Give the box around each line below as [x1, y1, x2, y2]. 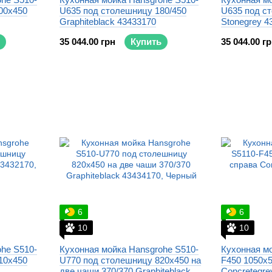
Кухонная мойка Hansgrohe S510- [59, 244, 199, 254]
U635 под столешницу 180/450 [59, 5, 186, 16]
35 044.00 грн [59, 36, 115, 47]
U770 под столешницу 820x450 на [59, 255, 201, 265]
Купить [131, 36, 161, 47]
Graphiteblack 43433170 [59, 16, 156, 27]
